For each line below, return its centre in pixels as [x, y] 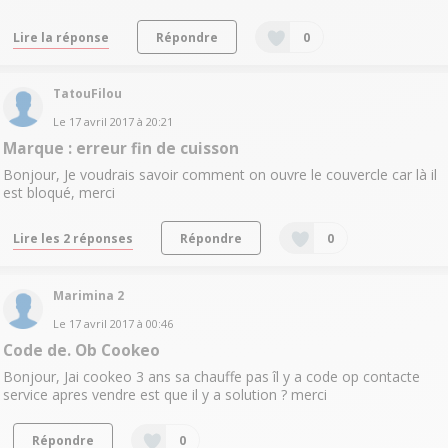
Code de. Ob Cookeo [81, 350]
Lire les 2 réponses [72, 238]
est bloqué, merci [58, 193]
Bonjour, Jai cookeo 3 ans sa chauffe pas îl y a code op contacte [211, 376]
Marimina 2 [88, 295]
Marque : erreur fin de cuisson [120, 149]
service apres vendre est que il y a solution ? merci [164, 394]
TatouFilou [87, 94]
